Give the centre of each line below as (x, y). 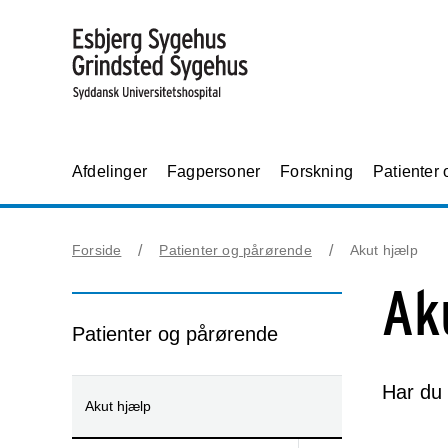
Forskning (317, 171)
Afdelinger (109, 171)
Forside (97, 250)
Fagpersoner (214, 171)
